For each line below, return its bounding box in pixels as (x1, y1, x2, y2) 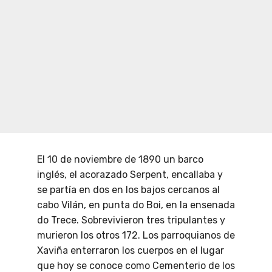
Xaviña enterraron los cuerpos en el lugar (37, 245, 224, 257)
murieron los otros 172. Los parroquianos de (37, 229, 235, 242)
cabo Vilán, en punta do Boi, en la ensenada (37, 199, 235, 211)
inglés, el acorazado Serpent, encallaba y (37, 169, 223, 181)
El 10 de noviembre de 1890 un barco (37, 154, 203, 166)
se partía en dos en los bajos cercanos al (37, 184, 220, 196)
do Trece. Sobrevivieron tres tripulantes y (37, 214, 225, 226)
